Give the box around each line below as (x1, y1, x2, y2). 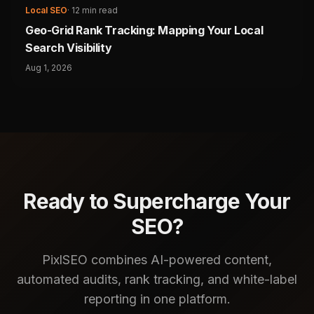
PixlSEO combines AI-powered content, (42, 252, 272, 267)
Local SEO (25, 4, 67, 15)
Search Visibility (25, 40, 112, 55)
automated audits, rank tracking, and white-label (17, 271, 297, 287)
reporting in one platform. (83, 291, 231, 306)
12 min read (71, 4, 118, 15)
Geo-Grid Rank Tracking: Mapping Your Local (25, 22, 264, 37)
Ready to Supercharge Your (23, 188, 291, 214)
